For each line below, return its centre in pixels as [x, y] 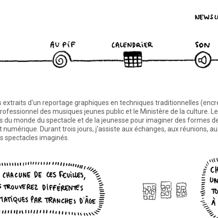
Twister [114, 14]
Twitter [173, 14]
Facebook [156, 14]
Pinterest [195, 14]
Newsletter [64, 14]
